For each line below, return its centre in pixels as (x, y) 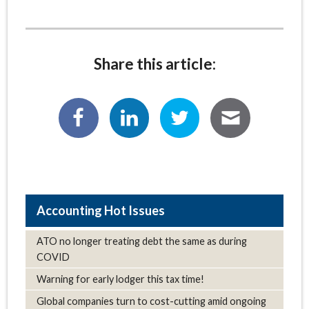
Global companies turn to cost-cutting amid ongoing (151, 301)
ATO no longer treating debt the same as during (141, 241)
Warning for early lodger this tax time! (120, 279)
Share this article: (154, 63)
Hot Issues (134, 210)
